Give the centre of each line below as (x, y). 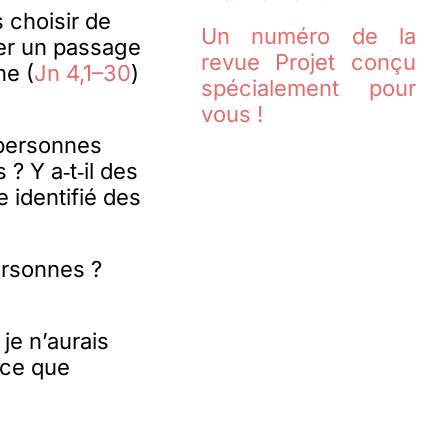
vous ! (231, 114)
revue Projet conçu (308, 62)
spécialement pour (308, 88)
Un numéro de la (308, 36)
